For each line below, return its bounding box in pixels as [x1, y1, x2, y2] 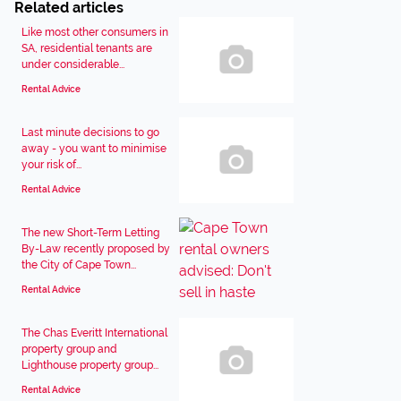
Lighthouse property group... [21, 359, 158, 371]
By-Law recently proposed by [21, 243, 170, 255]
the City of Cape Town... [21, 259, 136, 271]
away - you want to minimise [21, 142, 166, 155]
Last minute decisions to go [21, 126, 159, 139]
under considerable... [21, 58, 124, 71]
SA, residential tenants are [21, 42, 152, 55]
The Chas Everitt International [21, 327, 167, 339]
